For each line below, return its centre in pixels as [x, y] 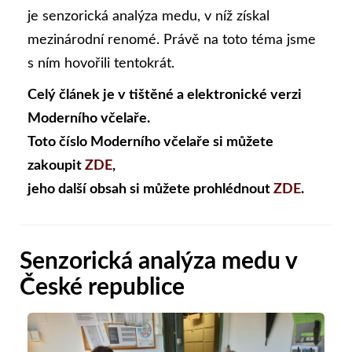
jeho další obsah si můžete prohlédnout [150, 189]
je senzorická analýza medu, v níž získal [148, 16]
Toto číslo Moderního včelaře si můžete [150, 142]
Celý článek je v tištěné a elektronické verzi [165, 95]
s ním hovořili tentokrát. [101, 63]
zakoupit [56, 165]
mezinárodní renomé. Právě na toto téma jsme [172, 40]
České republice [102, 287]
